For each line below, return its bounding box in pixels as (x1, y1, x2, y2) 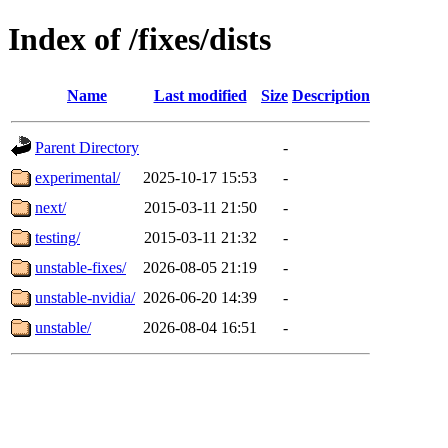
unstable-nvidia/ (35, 288, 135, 306)
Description (292, 86, 370, 104)
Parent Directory (35, 138, 139, 156)
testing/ (35, 228, 80, 246)
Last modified (153, 86, 247, 104)
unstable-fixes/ (35, 258, 126, 276)
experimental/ (35, 168, 120, 186)
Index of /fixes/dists (8, 21, 271, 58)
